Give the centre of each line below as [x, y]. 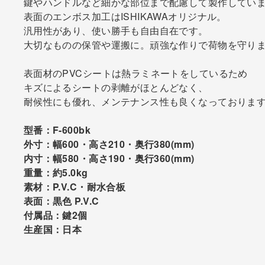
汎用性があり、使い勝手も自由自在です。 [116, 30]
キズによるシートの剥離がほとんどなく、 [116, 87]
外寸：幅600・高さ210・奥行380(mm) [109, 144]
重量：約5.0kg [56, 172]
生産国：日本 [53, 229]
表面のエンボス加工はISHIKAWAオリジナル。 [125, 16]
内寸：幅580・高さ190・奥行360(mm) [109, 158]
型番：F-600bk [57, 130]
